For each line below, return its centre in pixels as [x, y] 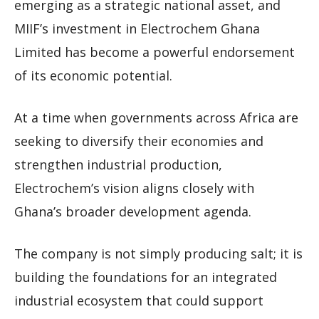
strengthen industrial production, [118, 165]
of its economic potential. [93, 76]
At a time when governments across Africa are [156, 118]
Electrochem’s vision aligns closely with [134, 188]
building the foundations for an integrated [146, 277]
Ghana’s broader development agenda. [133, 212]
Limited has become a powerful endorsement [155, 52]
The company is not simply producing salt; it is [158, 254]
